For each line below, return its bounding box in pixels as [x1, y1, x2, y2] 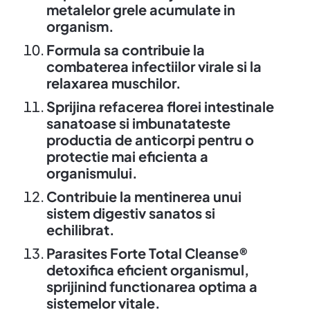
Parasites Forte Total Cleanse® [46, 244, 248, 262]
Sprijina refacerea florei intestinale [46, 97, 274, 115]
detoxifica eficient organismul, [46, 260, 249, 278]
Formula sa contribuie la [46, 40, 205, 58]
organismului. [46, 163, 138, 181]
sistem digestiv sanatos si [46, 203, 215, 221]
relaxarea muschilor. [46, 73, 181, 91]
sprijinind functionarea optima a [46, 277, 257, 295]
